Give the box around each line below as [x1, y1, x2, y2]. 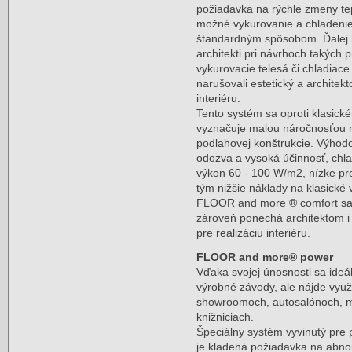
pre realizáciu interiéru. [196, 226, 311, 239]
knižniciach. [196, 310, 255, 323]
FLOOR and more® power [196, 251, 334, 263]
